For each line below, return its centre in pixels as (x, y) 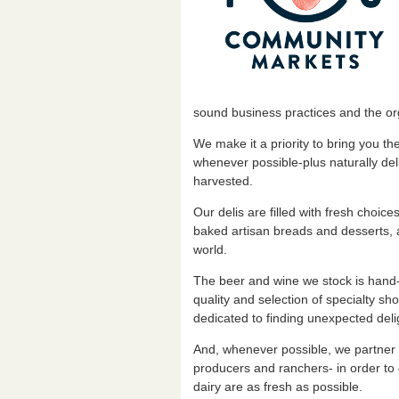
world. (210, 249)
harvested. (223, 180)
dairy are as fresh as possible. (277, 386)
